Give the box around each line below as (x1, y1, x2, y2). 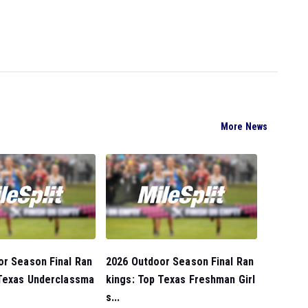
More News (221, 121, 267, 133)
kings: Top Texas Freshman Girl (106, 273, 256, 286)
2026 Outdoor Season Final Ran (106, 255, 254, 268)
